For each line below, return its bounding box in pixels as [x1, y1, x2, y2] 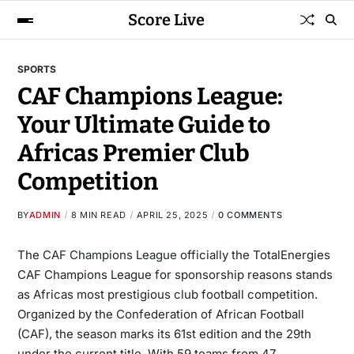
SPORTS [17, 63, 56, 75]
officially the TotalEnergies [176, 247, 330, 262]
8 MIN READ [70, 209, 126, 220]
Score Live [128, 10, 205, 29]
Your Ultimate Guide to [17, 111, 270, 139]
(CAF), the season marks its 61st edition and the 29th [17, 326, 311, 341]
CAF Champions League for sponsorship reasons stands [17, 267, 333, 282]
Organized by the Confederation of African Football [17, 307, 304, 322]
